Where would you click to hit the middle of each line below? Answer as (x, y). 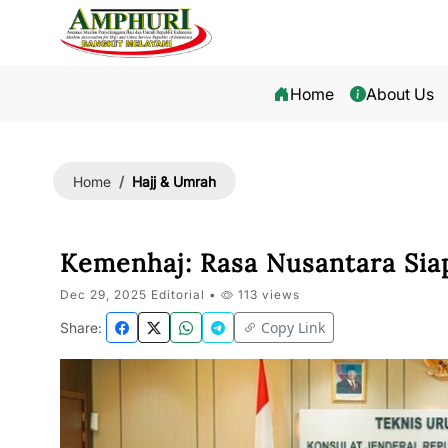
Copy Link (293, 327)
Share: (81, 327)
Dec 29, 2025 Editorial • (140, 294)
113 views (267, 294)
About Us (400, 94)
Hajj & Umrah (174, 181)
